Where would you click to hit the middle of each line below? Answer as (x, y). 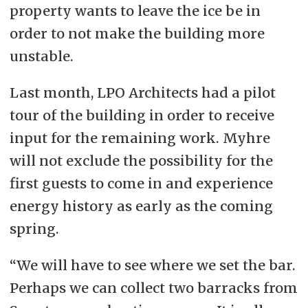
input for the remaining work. (116, 138)
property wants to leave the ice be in (135, 11)
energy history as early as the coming (141, 206)
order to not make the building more (137, 34)
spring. (34, 229)
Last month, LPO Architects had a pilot (142, 93)
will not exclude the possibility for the (141, 161)
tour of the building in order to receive (142, 115)
